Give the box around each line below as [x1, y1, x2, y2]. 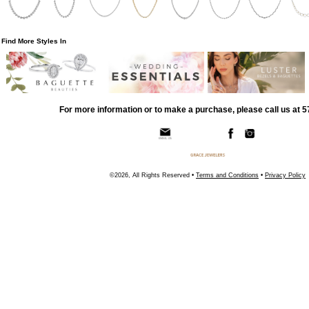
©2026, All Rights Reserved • [110, 172, 196, 179]
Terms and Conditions [196, 172, 259, 179]
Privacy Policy [265, 172, 306, 179]
